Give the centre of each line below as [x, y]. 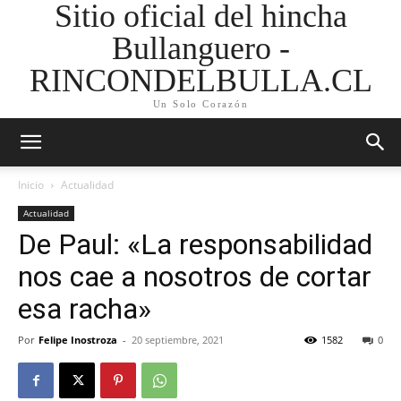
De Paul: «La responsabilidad [195, 244]
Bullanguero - [200, 48]
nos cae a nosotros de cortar [195, 277]
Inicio [31, 185]
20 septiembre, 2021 [178, 340]
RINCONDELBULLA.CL [200, 81]
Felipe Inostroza [78, 340]
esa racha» [85, 309]
